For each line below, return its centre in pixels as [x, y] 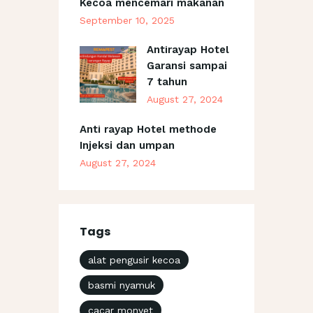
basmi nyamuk [122, 285]
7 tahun [167, 82]
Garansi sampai [187, 66]
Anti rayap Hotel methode [148, 129]
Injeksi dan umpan [127, 145]
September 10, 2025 [127, 20]
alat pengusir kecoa [134, 260]
